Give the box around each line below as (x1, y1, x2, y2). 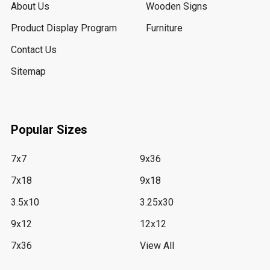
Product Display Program (11, 22, 117, 34)
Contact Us (11, 44, 57, 55)
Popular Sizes (11, 122, 87, 137)
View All (140, 240, 174, 251)
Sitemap (11, 66, 46, 77)
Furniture (146, 22, 183, 34)
